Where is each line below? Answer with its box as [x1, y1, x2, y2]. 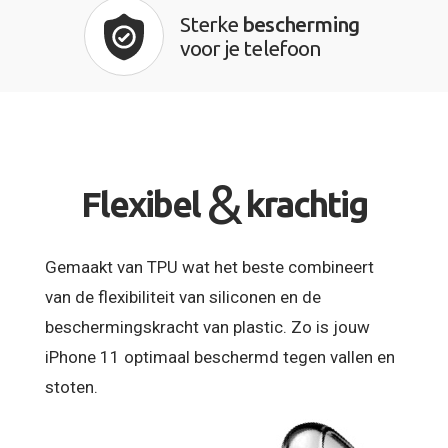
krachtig [245, 183, 367, 224]
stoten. [45, 377, 98, 398]
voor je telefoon [179, 36, 322, 61]
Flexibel [81, 183, 201, 224]
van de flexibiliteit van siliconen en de [45, 287, 321, 308]
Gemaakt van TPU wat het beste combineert [45, 257, 374, 278]
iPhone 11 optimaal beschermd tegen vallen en [45, 347, 395, 368]
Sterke [179, 12, 242, 37]
